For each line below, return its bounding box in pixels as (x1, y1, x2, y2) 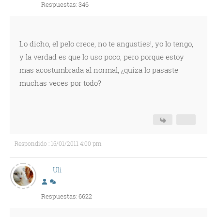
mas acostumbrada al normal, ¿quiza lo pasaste (19, 65, 178, 75)
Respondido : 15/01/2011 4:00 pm (15, 139, 101, 147)
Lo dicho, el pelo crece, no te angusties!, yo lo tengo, (19, 39, 193, 48)
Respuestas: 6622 (41, 192, 92, 201)
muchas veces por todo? (19, 78, 101, 88)
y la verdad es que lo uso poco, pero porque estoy (19, 52, 184, 62)
